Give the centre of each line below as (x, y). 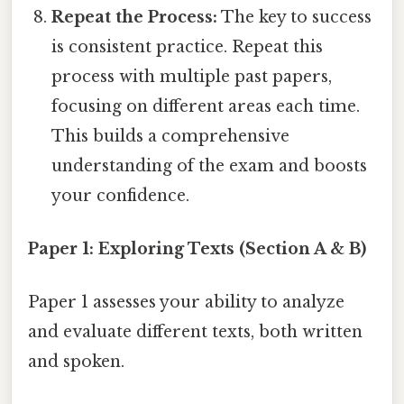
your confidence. (121, 195)
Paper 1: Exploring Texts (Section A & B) (197, 249)
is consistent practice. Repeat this (188, 46)
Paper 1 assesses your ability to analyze (186, 303)
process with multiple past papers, (192, 76)
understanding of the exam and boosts (210, 165)
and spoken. (76, 362)
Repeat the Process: (135, 17)
